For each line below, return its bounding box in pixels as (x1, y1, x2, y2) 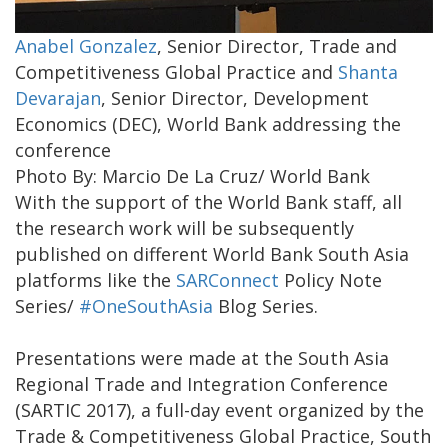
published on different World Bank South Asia (15, 241, 409, 266)
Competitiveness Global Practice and (15, 59, 338, 84)
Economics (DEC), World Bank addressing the (15, 111, 401, 136)
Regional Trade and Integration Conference (15, 371, 388, 396)
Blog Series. (213, 293, 318, 318)
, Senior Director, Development (101, 85, 369, 110)
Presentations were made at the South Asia (15, 345, 389, 370)
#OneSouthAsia (79, 293, 213, 318)
